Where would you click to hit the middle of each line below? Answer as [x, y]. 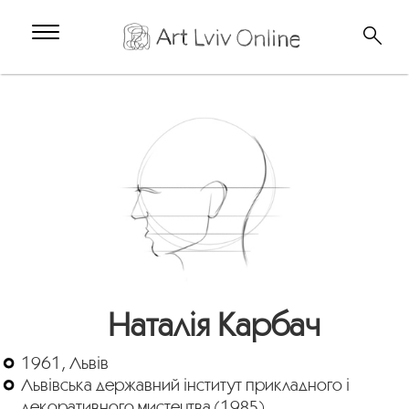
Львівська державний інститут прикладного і [186, 384]
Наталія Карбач [214, 324]
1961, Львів [65, 362]
